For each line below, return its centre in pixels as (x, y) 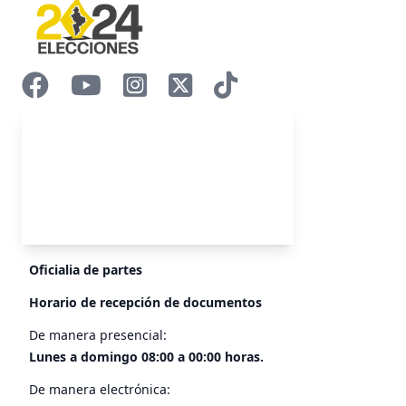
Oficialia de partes (86, 270)
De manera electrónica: (100, 390)
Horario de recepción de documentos (145, 303)
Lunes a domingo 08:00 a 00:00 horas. (146, 357)
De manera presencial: (98, 335)
